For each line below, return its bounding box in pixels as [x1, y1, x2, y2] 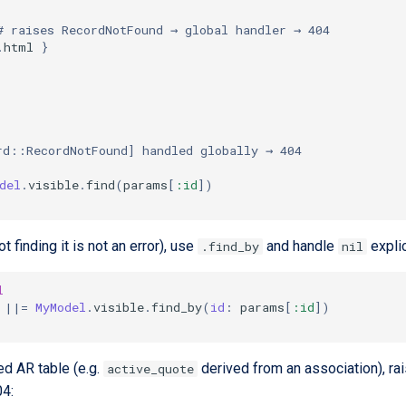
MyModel [35, 298, 86, 315]
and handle [263, 237, 338, 255]
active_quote [107, 361, 194, 377]
